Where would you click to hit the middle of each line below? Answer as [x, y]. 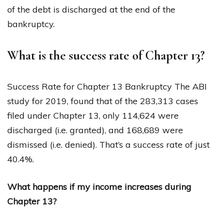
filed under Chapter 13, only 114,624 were [93, 115]
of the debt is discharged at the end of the [91, 9]
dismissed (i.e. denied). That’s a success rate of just [108, 144]
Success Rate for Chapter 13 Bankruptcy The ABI [107, 86]
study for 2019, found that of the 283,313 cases [103, 101]
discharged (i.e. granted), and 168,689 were [95, 130]
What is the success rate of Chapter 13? [106, 55]
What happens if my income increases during [99, 186]
